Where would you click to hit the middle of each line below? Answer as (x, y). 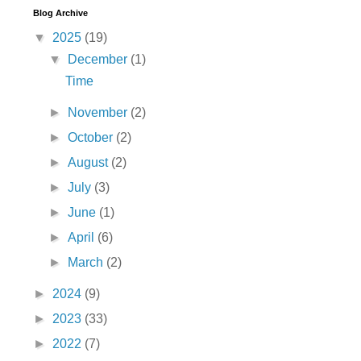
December (100, 59)
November (100, 112)
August (90, 162)
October (92, 137)
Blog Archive (60, 12)
